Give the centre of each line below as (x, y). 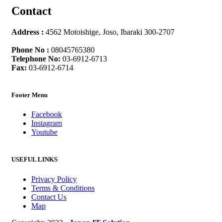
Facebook (47, 114)
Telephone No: (36, 58)
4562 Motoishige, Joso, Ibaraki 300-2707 (109, 32)
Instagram (47, 123)
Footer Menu (29, 95)
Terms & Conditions (63, 188)
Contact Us (49, 197)
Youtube (44, 132)
